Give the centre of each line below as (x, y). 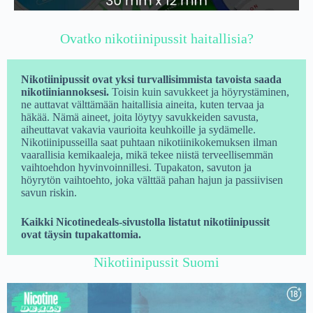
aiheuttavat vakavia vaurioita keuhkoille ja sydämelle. (138, 129)
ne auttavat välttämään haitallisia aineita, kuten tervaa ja (143, 104)
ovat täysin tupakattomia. (81, 234)
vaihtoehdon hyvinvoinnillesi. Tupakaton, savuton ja (136, 167)
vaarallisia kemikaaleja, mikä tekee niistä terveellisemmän (147, 154)
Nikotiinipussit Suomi (156, 262)
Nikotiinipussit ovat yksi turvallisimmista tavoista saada (151, 79)
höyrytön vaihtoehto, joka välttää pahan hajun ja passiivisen (152, 180)
